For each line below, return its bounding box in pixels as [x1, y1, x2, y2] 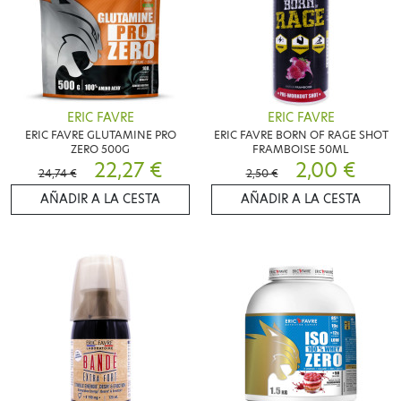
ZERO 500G [71, 141, 130, 157]
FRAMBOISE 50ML [252, 141, 349, 157]
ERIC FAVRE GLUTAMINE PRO [24, 126, 176, 142]
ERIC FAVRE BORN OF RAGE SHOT [213, 126, 388, 142]
